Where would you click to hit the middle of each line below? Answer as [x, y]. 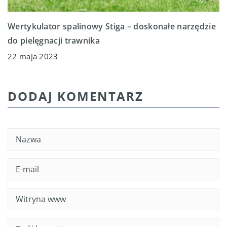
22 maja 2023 [33, 56]
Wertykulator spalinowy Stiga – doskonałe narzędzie [112, 27]
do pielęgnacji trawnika [54, 41]
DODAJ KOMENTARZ [75, 96]
